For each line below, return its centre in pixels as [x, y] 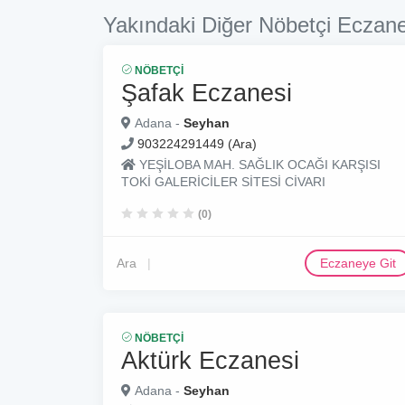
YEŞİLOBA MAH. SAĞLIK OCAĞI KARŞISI [258, 165]
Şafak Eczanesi [207, 93]
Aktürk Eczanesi [210, 360]
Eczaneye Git [358, 263]
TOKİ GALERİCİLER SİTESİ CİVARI [223, 182]
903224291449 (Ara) [197, 144]
